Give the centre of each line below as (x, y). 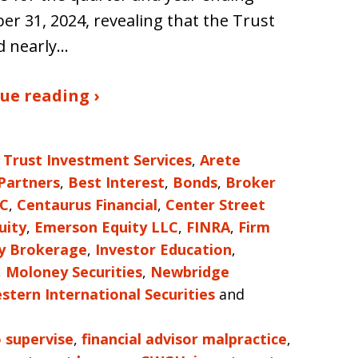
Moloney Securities (74, 272)
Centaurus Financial (87, 205)
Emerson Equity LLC (106, 227)
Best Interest (116, 182)
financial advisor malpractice (184, 339)
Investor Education (163, 249)
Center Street (215, 205)
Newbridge (190, 272)
